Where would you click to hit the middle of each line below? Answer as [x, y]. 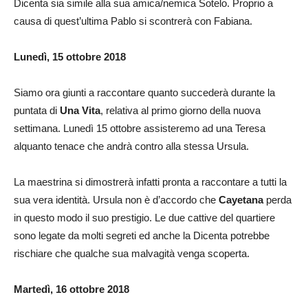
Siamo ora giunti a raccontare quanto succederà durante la [144, 92]
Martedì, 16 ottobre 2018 [71, 289]
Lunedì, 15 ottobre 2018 [70, 56]
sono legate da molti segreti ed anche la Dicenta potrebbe [142, 235]
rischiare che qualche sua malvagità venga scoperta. [132, 253]
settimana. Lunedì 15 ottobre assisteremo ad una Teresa [140, 128]
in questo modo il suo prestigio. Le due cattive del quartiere [144, 217]
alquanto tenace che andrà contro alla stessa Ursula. [131, 146]
